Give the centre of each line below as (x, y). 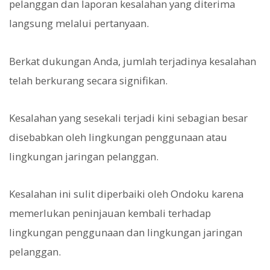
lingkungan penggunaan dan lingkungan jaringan (126, 232)
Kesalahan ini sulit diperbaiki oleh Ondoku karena (126, 194)
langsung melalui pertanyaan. (79, 24)
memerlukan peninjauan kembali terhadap (110, 213)
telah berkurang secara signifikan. (88, 80)
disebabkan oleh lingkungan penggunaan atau (118, 137)
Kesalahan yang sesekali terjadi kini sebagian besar (128, 118)
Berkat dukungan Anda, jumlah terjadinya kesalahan (133, 61)
